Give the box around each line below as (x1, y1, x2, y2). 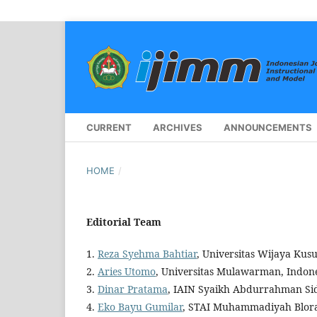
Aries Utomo (98, 264, 156, 278)
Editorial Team (86, 214, 161, 229)
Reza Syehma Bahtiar (98, 246, 197, 260)
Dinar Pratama (98, 282, 168, 296)
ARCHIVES (153, 121, 202, 133)
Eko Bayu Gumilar (98, 299, 183, 313)
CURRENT (86, 121, 132, 133)
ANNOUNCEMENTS (224, 121, 312, 133)
